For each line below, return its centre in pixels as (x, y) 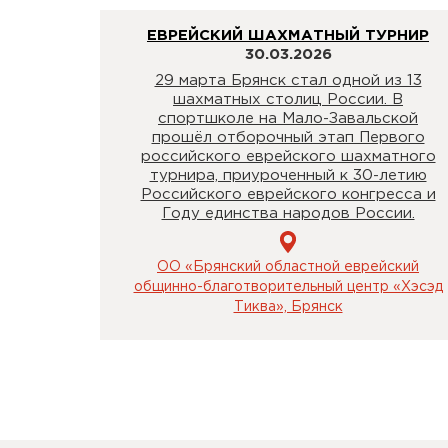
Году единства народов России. (288, 213)
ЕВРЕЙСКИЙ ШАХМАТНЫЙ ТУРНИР (288, 35)
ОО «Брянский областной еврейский (288, 266)
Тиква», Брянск (288, 306)
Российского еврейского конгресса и (288, 194)
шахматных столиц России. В (288, 99)
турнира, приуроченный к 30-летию (288, 175)
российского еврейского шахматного (288, 156)
